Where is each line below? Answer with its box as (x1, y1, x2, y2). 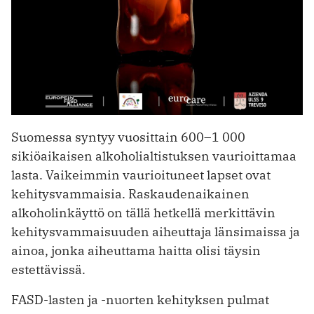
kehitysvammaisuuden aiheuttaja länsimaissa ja (11, 224, 300, 240)
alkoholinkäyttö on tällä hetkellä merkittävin (11, 205, 275, 221)
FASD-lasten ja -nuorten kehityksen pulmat (11, 292, 269, 308)
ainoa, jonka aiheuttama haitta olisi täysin (11, 243, 261, 259)
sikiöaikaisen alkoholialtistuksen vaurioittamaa (11, 148, 296, 165)
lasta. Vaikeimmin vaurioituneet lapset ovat (11, 167, 271, 184)
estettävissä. (11, 261, 86, 278)
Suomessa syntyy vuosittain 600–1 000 (11, 129, 245, 146)
